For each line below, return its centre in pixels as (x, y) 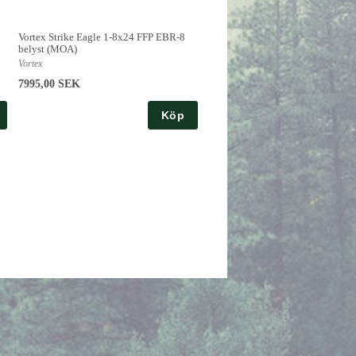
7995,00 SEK (49, 84)
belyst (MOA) (48, 49)
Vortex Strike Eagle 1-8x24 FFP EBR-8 (102, 37)
